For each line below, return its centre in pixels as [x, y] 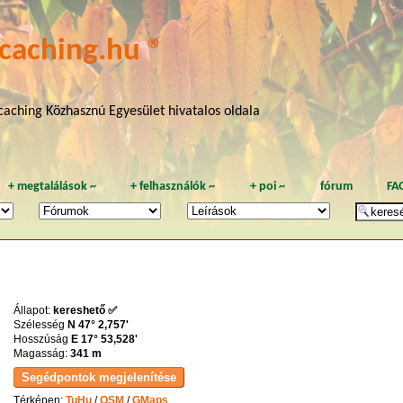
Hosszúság [42, 340]
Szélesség [40, 325]
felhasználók [173, 187]
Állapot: [33, 311]
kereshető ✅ [85, 311]
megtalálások [52, 187]
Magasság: [41, 354]
